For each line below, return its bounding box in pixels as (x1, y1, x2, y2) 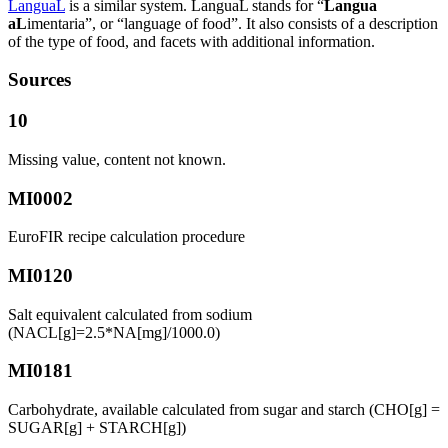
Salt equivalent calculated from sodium (8, 305, 252, 323)
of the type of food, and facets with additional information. (8, 32, 375, 50)
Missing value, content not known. (8, 150, 226, 168)
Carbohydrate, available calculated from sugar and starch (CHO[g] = (8, 401, 440, 419)
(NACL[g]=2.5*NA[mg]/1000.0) (8, 323, 220, 341)
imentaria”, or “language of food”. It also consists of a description (27, 14, 438, 32)
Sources (8, 69, 71, 91)
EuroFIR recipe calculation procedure (8, 228, 245, 246)
